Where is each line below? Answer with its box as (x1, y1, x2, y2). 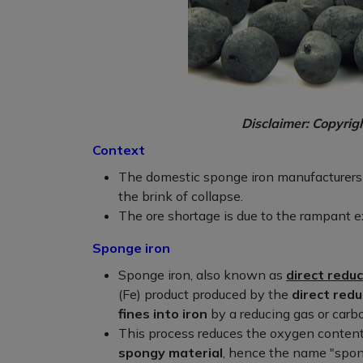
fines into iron (118, 305, 207, 322)
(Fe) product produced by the (118, 286, 292, 303)
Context (92, 142, 145, 159)
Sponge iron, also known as (118, 267, 286, 284)
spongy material (118, 344, 223, 361)
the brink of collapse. (118, 188, 243, 205)
